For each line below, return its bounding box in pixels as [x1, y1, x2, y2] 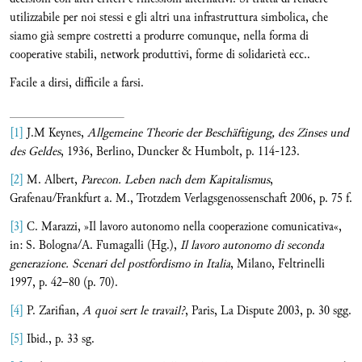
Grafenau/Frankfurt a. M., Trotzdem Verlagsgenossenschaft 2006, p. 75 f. [10, 189, 352, 208]
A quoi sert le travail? [82, 301, 185, 321]
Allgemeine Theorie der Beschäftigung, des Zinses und [87, 124, 349, 143]
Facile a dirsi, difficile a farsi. [10, 74, 144, 92]
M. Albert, [23, 170, 81, 190]
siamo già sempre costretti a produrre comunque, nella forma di [10, 27, 309, 45]
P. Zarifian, [23, 301, 82, 321]
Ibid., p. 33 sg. [23, 330, 95, 349]
